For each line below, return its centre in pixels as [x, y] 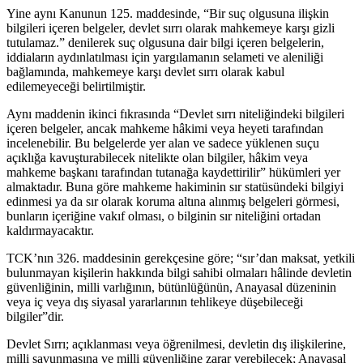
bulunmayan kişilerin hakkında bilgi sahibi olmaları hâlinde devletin [179, 273]
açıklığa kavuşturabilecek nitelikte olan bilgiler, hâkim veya [157, 158]
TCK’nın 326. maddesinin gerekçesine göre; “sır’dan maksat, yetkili [181, 258]
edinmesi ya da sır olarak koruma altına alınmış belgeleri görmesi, [173, 202]
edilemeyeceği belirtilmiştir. [76, 87]
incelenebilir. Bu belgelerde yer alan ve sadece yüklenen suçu [163, 143]
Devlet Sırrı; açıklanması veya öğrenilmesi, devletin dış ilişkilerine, [176, 344]
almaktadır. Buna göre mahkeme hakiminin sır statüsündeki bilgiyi [175, 187]
